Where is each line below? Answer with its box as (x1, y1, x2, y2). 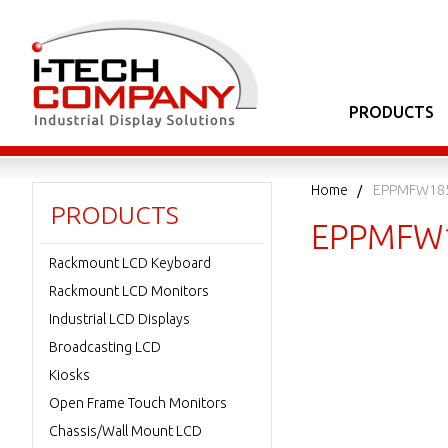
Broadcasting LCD (49, 339, 161, 355)
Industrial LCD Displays (49, 311, 190, 327)
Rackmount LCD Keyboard (49, 255, 211, 271)
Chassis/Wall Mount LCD (49, 423, 202, 439)
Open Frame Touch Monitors (49, 395, 227, 411)
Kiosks (49, 367, 90, 383)
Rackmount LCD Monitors (49, 283, 209, 299)
